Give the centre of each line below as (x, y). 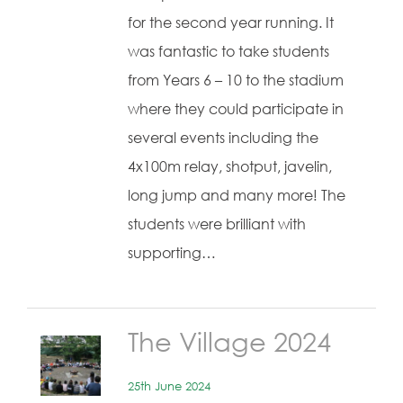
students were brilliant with (217, 224)
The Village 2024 (229, 341)
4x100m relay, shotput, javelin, (230, 166)
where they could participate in (236, 109)
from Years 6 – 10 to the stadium (236, 80)
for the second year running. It (231, 22)
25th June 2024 (169, 386)
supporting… (172, 253)
